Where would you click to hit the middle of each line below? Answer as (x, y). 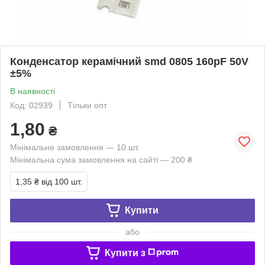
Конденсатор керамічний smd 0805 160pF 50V (129, 61)
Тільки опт (87, 105)
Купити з (125, 253)
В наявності (33, 91)
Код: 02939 (31, 105)
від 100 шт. (62, 181)
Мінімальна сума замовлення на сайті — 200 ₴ (101, 159)
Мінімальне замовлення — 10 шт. (75, 147)
